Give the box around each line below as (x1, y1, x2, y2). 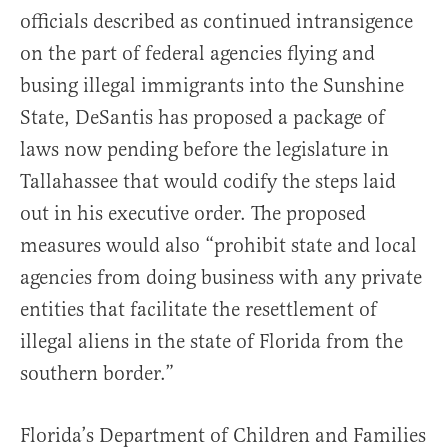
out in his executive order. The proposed (20, 200, 366, 226)
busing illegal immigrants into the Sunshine (20, 72, 404, 98)
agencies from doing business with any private (20, 264, 422, 290)
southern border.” (20, 360, 174, 386)
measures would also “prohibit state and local (20, 232, 417, 258)
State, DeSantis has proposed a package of (20, 104, 385, 130)
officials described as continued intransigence (20, 8, 413, 34)
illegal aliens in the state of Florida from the (20, 328, 403, 354)
